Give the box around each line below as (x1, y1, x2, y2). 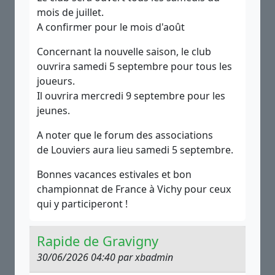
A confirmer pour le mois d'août (37, 20, 185, 34)
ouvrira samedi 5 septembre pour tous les (37, 60, 232, 73)
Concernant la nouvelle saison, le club (37, 45, 211, 58)
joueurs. (37, 74, 75, 88)
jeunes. (37, 104, 70, 117)
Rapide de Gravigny (37, 232, 158, 250)
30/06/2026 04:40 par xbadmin (37, 250, 173, 264)
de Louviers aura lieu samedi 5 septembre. (37, 143, 233, 157)
